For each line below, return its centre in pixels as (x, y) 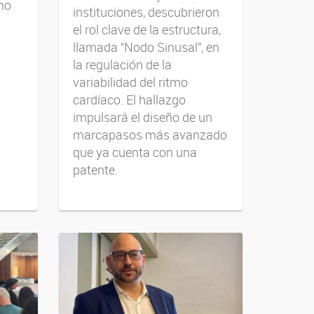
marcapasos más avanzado (150, 135)
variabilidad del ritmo (130, 82)
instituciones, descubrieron (146, 12)
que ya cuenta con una (135, 152)
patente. (95, 170)
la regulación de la (122, 65)
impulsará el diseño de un (142, 117)
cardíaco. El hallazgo (129, 100)
